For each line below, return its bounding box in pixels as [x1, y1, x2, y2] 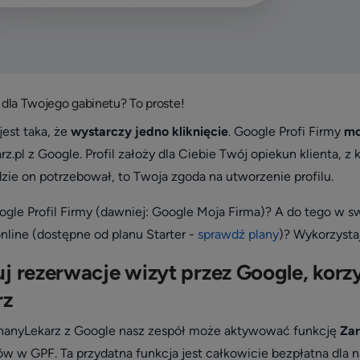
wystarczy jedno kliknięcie [70, 123, 228, 139]
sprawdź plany [197, 226, 279, 242]
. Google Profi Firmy [227, 123, 344, 139]
